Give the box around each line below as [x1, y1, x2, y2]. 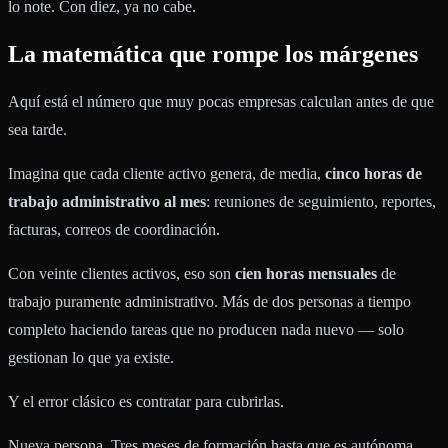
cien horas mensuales [235, 265, 377, 283]
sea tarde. [8, 121, 67, 139]
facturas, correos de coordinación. [8, 221, 220, 239]
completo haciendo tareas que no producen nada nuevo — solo [8, 321, 404, 339]
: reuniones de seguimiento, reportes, [206, 193, 436, 211]
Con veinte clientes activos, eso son [8, 265, 235, 283]
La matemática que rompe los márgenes [8, 41, 418, 68]
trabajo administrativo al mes [8, 193, 206, 211]
